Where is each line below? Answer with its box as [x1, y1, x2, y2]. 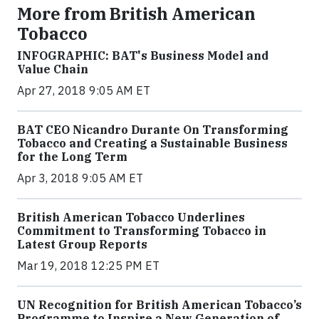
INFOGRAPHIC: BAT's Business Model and [17, 48, 268, 63]
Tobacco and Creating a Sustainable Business [17, 136, 288, 150]
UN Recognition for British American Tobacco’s [17, 298, 302, 312]
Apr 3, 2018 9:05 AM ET [17, 171, 143, 185]
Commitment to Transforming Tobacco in [17, 224, 266, 238]
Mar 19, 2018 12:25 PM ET [17, 258, 159, 273]
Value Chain [17, 62, 88, 76]
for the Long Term [17, 150, 127, 164]
